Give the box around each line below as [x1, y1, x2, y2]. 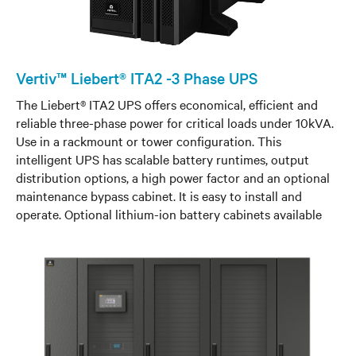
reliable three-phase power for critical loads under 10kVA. [16, 113, 334, 131]
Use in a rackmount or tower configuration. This [16, 131, 281, 149]
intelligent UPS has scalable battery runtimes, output [16, 149, 309, 168]
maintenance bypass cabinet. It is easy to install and [16, 186, 302, 204]
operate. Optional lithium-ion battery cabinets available [16, 204, 322, 222]
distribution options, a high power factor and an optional [16, 168, 330, 186]
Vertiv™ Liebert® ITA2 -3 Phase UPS [16, 67, 257, 88]
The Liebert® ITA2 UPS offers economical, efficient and [16, 95, 318, 113]
